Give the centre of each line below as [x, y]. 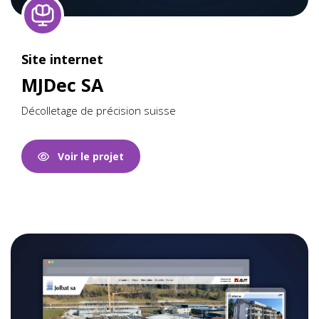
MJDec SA [62, 84]
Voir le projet [86, 156]
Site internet [62, 59]
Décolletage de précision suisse [99, 110]
